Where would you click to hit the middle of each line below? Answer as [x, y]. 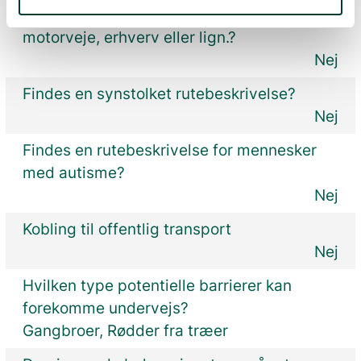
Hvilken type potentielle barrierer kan [158, 285]
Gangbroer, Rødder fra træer [126, 330]
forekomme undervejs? [106, 308]
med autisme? [74, 172]
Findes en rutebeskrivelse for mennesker [170, 150]
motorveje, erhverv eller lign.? [130, 37]
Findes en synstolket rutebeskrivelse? [160, 93]
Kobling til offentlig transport [127, 229]
